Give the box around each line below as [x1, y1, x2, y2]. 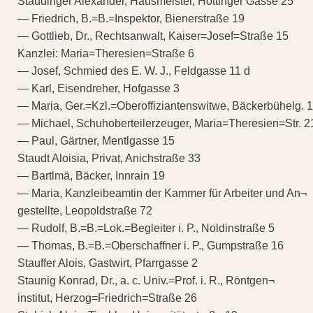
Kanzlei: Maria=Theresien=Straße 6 [17, 47, 194, 59]
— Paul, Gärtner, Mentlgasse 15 [17, 134, 175, 147]
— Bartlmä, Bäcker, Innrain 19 [17, 169, 165, 182]
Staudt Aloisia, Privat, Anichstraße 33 [17, 152, 201, 164]
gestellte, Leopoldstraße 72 [17, 204, 152, 217]
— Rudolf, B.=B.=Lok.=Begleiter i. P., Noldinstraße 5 [17, 221, 275, 234]
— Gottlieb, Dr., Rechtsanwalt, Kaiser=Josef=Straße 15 [17, 29, 289, 42]
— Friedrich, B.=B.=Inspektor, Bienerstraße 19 [17, 12, 245, 24]
